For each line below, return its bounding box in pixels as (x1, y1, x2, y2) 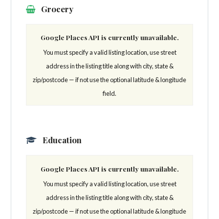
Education (41, 134, 82, 146)
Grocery (39, 3, 74, 15)
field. (103, 89, 116, 98)
